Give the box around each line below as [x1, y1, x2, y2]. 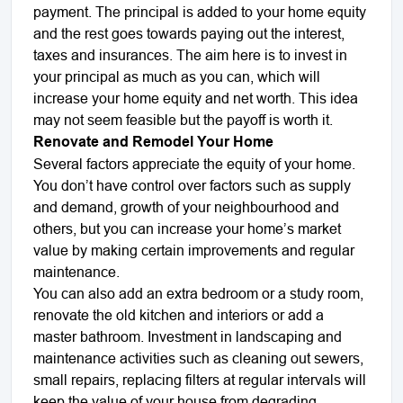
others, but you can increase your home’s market [33, 219, 341, 237]
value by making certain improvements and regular [33, 241, 354, 258]
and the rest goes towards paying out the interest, [33, 24, 345, 41]
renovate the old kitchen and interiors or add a [33, 306, 324, 323]
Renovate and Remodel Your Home [33, 132, 273, 150]
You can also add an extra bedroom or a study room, [33, 284, 363, 301]
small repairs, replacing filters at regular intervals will [33, 371, 366, 388]
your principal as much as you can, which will [33, 67, 320, 85]
